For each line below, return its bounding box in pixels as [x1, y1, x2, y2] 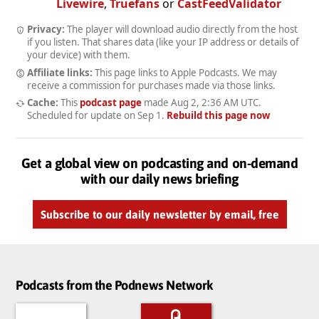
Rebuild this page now [167, 109, 270, 122]
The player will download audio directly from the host [64, 22, 298, 36]
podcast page [79, 96, 142, 110]
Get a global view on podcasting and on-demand [21, 155, 298, 172]
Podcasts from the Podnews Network [16, 277, 213, 293]
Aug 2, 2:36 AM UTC [170, 96, 258, 110]
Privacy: [26, 22, 65, 36]
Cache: [26, 96, 58, 110]
